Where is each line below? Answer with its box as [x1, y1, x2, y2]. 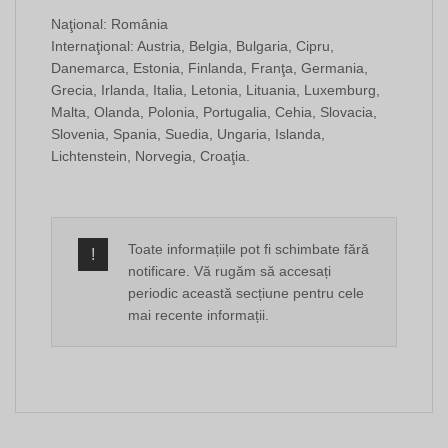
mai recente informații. [128, 307, 269, 324]
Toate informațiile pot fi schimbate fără [128, 241, 369, 258]
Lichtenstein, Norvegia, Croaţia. [51, 148, 250, 165]
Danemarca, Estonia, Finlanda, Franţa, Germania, [51, 60, 368, 77]
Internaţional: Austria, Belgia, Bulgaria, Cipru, [51, 38, 334, 55]
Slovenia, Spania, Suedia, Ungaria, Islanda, [51, 126, 325, 143]
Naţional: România [51, 16, 168, 33]
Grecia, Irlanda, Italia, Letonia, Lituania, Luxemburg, [51, 82, 380, 99]
